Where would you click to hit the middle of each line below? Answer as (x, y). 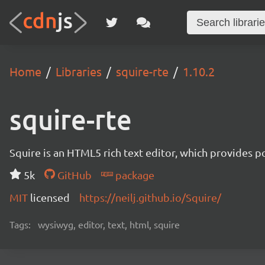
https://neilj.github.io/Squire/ (150, 197)
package (133, 175)
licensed (50, 197)
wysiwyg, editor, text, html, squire (109, 224)
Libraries (79, 71)
